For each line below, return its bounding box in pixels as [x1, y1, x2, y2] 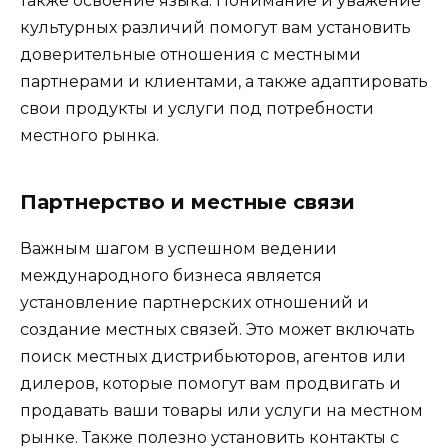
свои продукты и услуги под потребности [20, 99, 374, 119]
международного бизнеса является [20, 266, 322, 286]
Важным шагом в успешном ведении [20, 239, 337, 259]
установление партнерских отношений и [20, 293, 369, 313]
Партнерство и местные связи [20, 190, 355, 215]
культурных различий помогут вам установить [20, 18, 411, 38]
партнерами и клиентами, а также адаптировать [20, 72, 428, 92]
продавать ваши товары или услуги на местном [20, 401, 423, 421]
